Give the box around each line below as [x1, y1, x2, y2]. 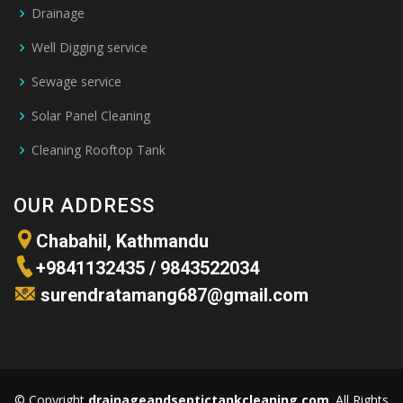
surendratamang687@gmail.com [36, 284, 309, 307]
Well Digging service [31, 39, 148, 57]
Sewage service [31, 73, 121, 91]
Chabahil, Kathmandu [36, 230, 209, 253]
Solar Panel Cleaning [31, 107, 150, 125]
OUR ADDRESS [13, 194, 155, 218]
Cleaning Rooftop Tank [31, 141, 166, 159]
